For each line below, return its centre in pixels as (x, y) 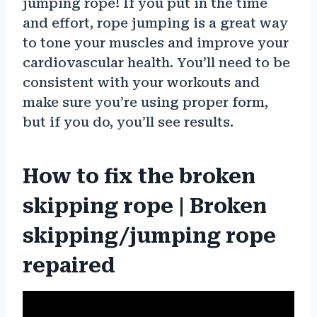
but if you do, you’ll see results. (128, 122)
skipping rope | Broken (145, 206)
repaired (69, 265)
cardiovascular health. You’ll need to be (156, 62)
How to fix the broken (139, 176)
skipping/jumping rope (149, 236)
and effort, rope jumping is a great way (155, 23)
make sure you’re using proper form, (145, 102)
